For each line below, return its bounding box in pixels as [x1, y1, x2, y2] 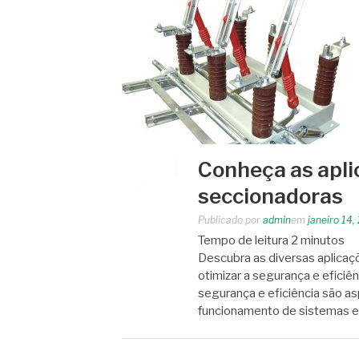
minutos [301, 233, 345, 248]
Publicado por [198, 214, 263, 226]
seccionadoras [198, 184, 343, 208]
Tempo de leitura [198, 233, 288, 248]
